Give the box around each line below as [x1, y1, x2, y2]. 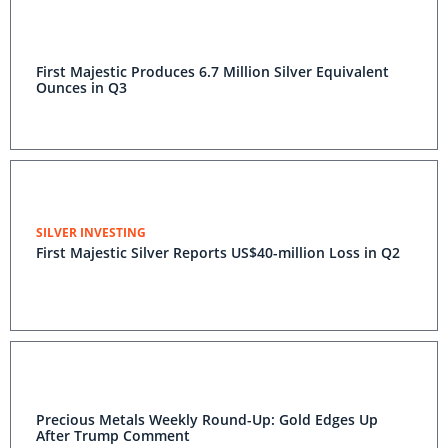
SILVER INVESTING [36, 224, 146, 241]
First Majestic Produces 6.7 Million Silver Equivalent [36, 62, 389, 81]
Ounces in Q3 [36, 78, 127, 97]
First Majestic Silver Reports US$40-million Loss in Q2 [36, 243, 400, 262]
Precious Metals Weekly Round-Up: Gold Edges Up [36, 410, 378, 429]
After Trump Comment [36, 426, 190, 445]
